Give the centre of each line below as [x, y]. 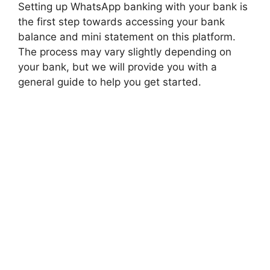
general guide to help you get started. [110, 82]
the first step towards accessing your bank [121, 22]
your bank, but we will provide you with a [118, 67]
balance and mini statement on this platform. [127, 37]
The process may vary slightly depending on [125, 52]
